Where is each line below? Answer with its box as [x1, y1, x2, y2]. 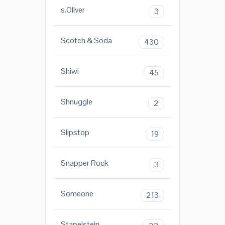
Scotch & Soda [60, 35, 112, 46]
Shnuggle [60, 96, 92, 107]
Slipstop [60, 127, 89, 138]
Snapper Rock [60, 158, 108, 169]
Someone [60, 188, 93, 199]
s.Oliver [60, 5, 85, 16]
